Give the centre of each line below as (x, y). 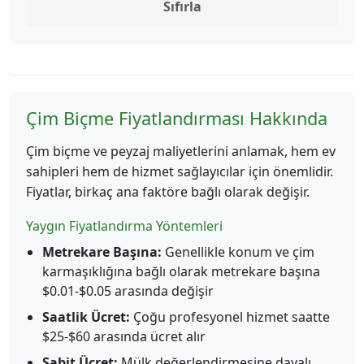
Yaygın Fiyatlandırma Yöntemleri (124, 226)
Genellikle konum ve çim (238, 252)
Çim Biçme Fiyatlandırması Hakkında (177, 118)
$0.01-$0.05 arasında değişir (128, 291)
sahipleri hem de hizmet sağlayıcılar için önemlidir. (180, 171)
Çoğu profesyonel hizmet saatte (230, 317)
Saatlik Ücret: (86, 317)
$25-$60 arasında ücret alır (124, 336)
